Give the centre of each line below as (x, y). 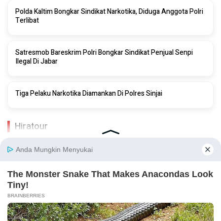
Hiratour (31, 126)
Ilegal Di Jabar (37, 61)
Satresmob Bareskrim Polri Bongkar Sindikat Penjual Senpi (104, 52)
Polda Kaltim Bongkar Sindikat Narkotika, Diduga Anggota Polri (109, 11)
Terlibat (27, 20)
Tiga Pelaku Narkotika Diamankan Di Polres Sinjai (89, 93)
